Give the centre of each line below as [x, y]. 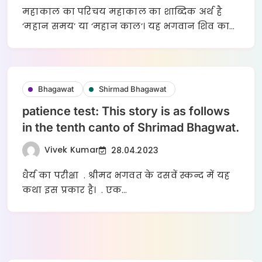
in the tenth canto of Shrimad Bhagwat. [131, 128]
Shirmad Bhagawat [132, 89]
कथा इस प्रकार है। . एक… [75, 190]
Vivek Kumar [72, 149]
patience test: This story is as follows [126, 111]
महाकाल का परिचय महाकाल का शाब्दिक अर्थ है [123, 12]
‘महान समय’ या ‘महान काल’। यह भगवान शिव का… [129, 26]
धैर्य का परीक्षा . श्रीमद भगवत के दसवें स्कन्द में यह [126, 175]
